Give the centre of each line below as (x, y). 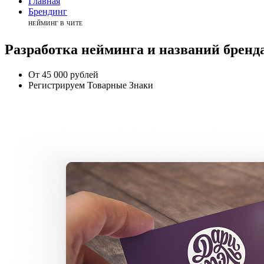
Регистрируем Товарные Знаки (91, 85)
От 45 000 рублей (63, 74)
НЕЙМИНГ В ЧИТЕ (56, 23)
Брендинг (48, 11)
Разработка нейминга (74, 49)
